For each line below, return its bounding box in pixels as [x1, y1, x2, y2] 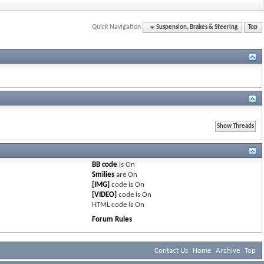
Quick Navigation [92, 23, 141, 31]
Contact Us [154, 246, 188, 255]
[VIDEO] [92, 190, 117, 199]
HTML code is [92, 200, 136, 209]
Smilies [92, 170, 115, 179]
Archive [216, 246, 240, 255]
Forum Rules [92, 215, 133, 223]
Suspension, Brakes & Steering [156, 24, 238, 31]
